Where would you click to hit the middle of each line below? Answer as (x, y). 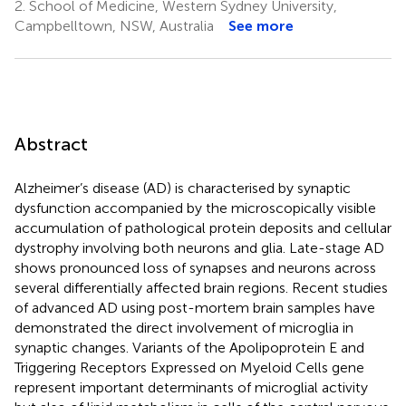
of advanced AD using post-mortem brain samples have (195, 307)
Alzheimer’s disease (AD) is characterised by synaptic (183, 188)
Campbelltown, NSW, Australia (114, 25)
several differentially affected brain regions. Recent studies (201, 287)
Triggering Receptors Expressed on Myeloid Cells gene (189, 367)
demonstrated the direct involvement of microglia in (184, 327)
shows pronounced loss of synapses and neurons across (195, 267)
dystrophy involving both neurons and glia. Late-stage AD (199, 247)
